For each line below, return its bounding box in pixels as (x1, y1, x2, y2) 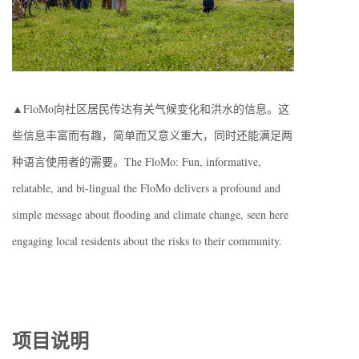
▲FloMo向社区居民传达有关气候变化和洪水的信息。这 (12, 100, 289, 116)
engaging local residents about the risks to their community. (12, 232, 282, 248)
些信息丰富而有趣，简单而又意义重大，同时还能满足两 (12, 127, 292, 143)
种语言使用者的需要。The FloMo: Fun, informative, (12, 153, 261, 169)
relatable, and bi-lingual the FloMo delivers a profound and (12, 179, 280, 196)
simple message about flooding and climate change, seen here (12, 206, 288, 222)
